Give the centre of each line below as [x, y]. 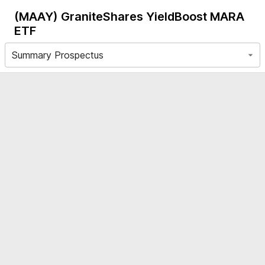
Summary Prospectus [58, 55]
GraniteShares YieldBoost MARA [153, 17]
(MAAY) [36, 17]
